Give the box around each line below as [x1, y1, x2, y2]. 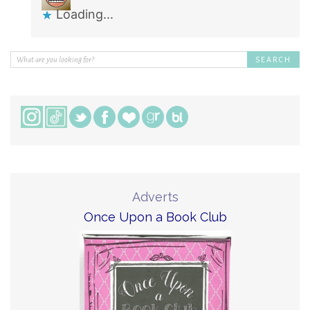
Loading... [56, 6, 113, 21]
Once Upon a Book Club [83, 209, 227, 224]
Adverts [131, 189, 179, 204]
